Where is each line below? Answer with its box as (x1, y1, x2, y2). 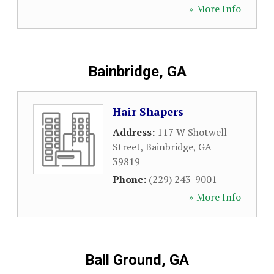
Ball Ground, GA (85, 251, 189, 268)
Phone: (113, 172, 149, 186)
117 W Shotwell (157, 125, 227, 139)
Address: (113, 125, 157, 139)
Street (113, 140, 141, 154)
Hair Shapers (113, 104, 183, 119)
